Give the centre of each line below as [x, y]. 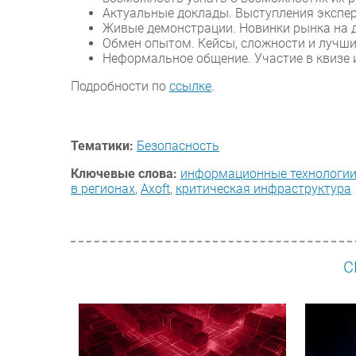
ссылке [190, 87]
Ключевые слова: [124, 174]
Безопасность [178, 146]
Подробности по [120, 87]
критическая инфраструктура [263, 189]
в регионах [103, 189]
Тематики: [102, 146]
